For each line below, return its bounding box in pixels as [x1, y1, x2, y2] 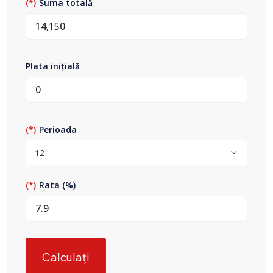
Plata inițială [26, 60, 80, 72]
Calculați [42, 249, 90, 264]
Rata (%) [39, 179, 76, 191]
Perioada [39, 123, 77, 135]
